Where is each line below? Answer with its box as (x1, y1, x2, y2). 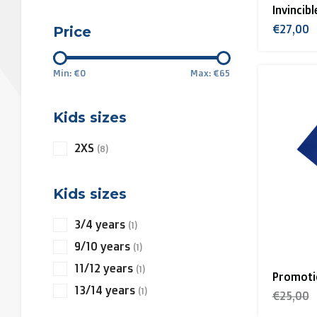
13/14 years (74, 283, 139, 297)
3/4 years (74, 217, 129, 231)
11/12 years (74, 261, 137, 275)
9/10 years (74, 239, 134, 253)
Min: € (53, 67, 80, 79)
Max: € (190, 67, 219, 79)
